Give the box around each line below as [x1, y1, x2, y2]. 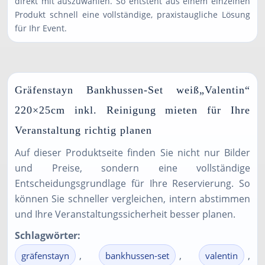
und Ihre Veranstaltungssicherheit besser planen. [15, 208, 235, 221]
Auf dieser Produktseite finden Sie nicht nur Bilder [15, 146, 250, 159]
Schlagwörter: [15, 229, 80, 242]
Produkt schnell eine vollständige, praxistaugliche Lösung [15, 9, 250, 20]
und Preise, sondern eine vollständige [15, 161, 250, 174]
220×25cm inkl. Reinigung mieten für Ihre [15, 104, 250, 116]
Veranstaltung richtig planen [15, 124, 152, 136]
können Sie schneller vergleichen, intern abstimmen [15, 192, 250, 205]
